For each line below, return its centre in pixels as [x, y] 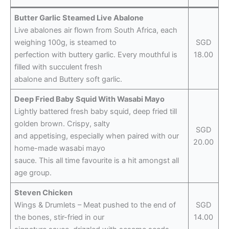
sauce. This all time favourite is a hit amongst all [97, 160]
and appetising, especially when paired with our [97, 136]
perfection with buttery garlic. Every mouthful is [96, 54]
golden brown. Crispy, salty [62, 123]
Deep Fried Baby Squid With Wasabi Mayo [90, 99]
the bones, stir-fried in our [60, 217]
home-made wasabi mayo [60, 148]
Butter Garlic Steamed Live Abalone [79, 18]
